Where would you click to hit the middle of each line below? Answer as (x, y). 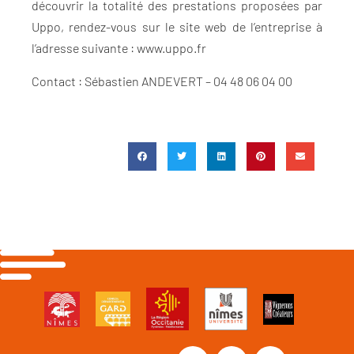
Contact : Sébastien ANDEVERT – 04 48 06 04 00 (162, 81)
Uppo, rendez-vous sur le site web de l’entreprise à (177, 27)
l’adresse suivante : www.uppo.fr (119, 48)
